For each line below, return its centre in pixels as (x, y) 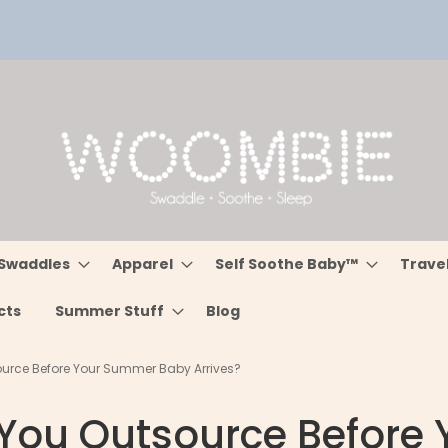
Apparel (143, 264)
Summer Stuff (110, 311)
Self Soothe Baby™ (287, 264)
